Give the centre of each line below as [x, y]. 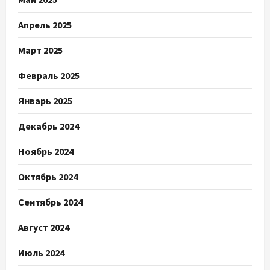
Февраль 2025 [49, 76]
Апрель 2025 [45, 25]
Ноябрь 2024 [46, 152]
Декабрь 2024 [49, 126]
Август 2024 [44, 228]
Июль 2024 [41, 253]
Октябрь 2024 [48, 177]
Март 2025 [40, 50]
